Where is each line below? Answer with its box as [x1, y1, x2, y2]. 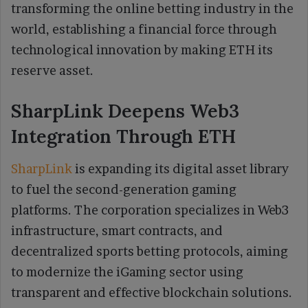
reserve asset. [11, 63, 93, 78]
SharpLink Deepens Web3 [11, 99, 239, 123]
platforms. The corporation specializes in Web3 [11, 202, 289, 217]
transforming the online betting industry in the [11, 1, 294, 16]
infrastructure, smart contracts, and [11, 223, 223, 238]
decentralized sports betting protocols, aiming [11, 243, 288, 258]
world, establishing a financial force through [11, 22, 277, 37]
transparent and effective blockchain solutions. [11, 285, 292, 300]
